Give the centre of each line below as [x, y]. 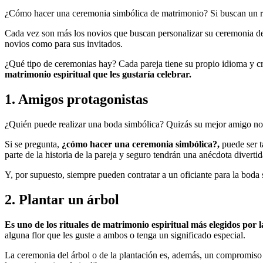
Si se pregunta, [33, 144]
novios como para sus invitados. [64, 44]
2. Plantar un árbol [62, 199]
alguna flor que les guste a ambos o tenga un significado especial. [125, 235]
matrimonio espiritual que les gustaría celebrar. [98, 75]
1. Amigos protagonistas [76, 100]
